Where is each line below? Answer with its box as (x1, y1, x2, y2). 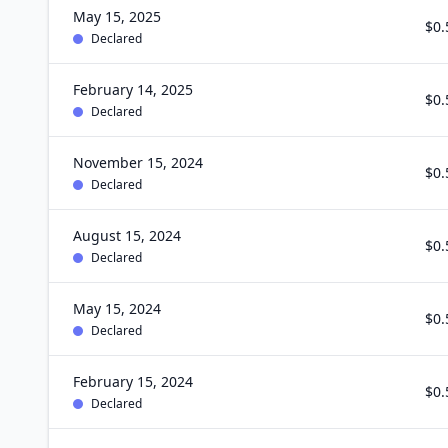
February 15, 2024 (73, 372, 193, 391)
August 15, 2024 (73, 226, 181, 245)
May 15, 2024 (73, 299, 161, 318)
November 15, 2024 (73, 153, 203, 172)
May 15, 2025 (73, 7, 161, 26)
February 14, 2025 (73, 80, 193, 99)
